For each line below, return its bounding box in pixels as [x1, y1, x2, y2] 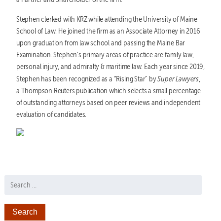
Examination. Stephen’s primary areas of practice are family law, [16, 49, 194, 59]
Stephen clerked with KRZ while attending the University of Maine [16, 14, 197, 24]
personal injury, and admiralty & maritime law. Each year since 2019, [16, 61, 205, 71]
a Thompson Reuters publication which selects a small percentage [16, 85, 201, 95]
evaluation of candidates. [16, 109, 87, 119]
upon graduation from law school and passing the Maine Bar [16, 37, 185, 47]
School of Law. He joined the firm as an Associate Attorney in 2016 [16, 26, 200, 36]
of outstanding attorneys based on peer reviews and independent [16, 97, 201, 107]
